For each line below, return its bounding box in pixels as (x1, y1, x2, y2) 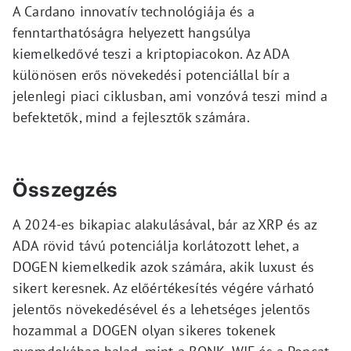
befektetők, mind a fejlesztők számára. (13, 107, 250, 126)
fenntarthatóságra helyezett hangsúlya (13, 23, 251, 42)
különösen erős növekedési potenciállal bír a (13, 65, 291, 84)
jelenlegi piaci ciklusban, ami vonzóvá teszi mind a (13, 86, 328, 105)
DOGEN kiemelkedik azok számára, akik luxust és (13, 257, 314, 276)
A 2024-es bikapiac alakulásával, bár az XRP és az (13, 215, 317, 233)
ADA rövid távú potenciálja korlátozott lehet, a (13, 236, 300, 255)
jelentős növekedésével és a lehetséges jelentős (13, 299, 311, 318)
